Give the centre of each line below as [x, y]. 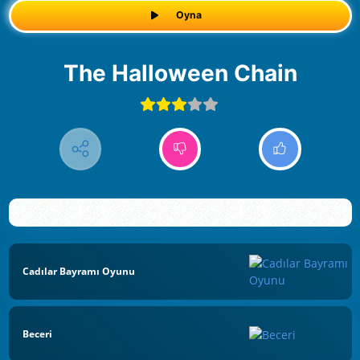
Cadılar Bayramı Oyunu [79, 271]
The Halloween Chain [188, 73]
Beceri [37, 334]
